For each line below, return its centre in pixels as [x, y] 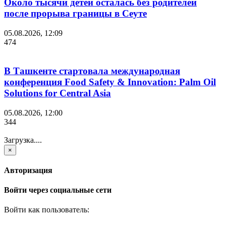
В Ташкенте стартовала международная [92, 71]
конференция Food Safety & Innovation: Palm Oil [110, 82]
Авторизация [28, 170]
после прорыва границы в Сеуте [75, 14]
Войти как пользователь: [47, 210]
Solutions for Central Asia [58, 93]
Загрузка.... [23, 140]
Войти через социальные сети [58, 190]
